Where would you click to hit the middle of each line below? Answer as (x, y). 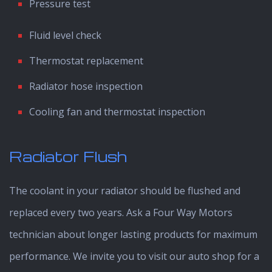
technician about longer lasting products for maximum (133, 234)
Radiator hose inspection (86, 86)
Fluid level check (65, 35)
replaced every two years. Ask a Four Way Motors (121, 212)
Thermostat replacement (86, 60)
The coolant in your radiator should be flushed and (125, 190)
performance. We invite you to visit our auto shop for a (134, 256)
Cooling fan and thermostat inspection (117, 111)
